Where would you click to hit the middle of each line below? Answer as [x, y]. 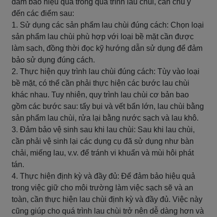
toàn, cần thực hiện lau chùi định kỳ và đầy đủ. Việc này [107, 199]
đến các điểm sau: [43, 13]
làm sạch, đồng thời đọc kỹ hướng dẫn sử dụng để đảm [107, 48]
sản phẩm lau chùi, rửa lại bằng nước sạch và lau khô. [105, 118]
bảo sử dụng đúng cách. [53, 60]
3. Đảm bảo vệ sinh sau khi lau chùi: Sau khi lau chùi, [103, 130]
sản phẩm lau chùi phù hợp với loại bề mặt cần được [103, 37]
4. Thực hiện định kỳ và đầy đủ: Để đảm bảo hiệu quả [103, 176]
